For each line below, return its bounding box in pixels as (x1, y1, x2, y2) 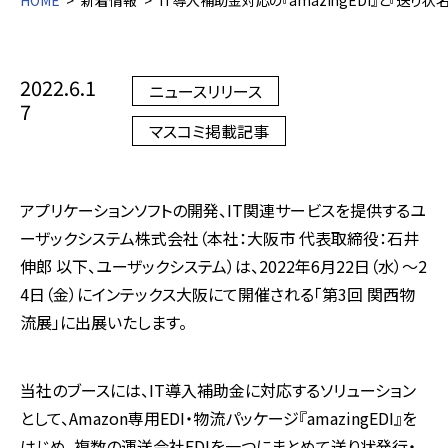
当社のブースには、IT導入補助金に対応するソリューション (20, 378, 416, 402)
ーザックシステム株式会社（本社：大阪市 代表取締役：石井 (20, 226, 419, 250)
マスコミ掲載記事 (148, 119, 269, 143)
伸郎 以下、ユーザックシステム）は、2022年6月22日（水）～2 (20, 254, 427, 278)
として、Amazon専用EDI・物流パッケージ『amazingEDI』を (20, 406, 417, 430)
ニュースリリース (148, 79, 262, 103)
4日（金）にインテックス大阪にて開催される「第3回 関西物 (20, 282, 415, 306)
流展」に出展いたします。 (20, 310, 187, 334)
